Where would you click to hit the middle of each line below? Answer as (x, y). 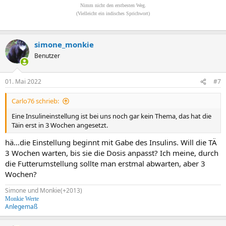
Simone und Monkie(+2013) (44, 190)
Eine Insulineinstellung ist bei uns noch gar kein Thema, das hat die (111, 116)
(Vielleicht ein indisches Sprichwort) (113, 13)
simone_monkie (64, 44)
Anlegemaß (21, 206)
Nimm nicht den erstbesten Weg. (113, 5)
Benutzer (47, 55)
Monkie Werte (22, 199)
